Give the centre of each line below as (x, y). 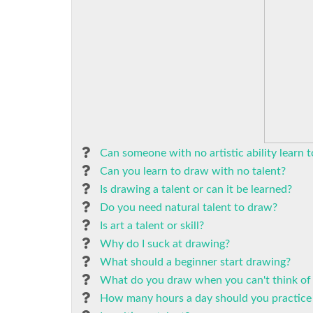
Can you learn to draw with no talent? (193, 171)
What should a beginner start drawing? (195, 262)
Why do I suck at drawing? (165, 244)
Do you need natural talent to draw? (189, 208)
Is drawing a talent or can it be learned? (196, 189)
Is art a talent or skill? (152, 226)
